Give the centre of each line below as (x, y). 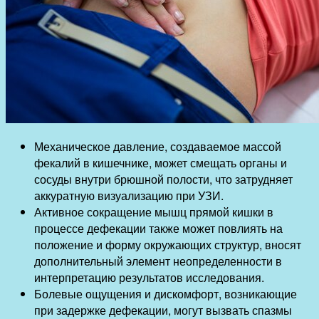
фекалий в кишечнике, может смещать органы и (161, 162)
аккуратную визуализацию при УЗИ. (129, 195)
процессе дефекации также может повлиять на (158, 228)
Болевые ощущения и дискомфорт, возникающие (166, 293)
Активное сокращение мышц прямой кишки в (154, 211)
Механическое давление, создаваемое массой (158, 146)
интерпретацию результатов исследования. (149, 277)
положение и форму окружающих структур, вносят (168, 244)
